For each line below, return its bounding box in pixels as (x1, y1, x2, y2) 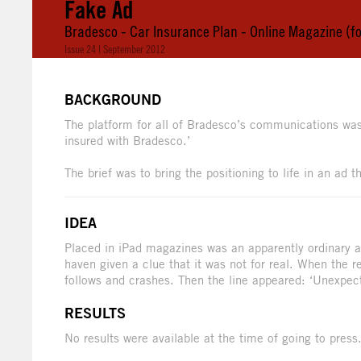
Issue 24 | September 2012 (64, 42, 165, 56)
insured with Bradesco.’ (64, 133, 190, 148)
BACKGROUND (64, 90, 161, 109)
